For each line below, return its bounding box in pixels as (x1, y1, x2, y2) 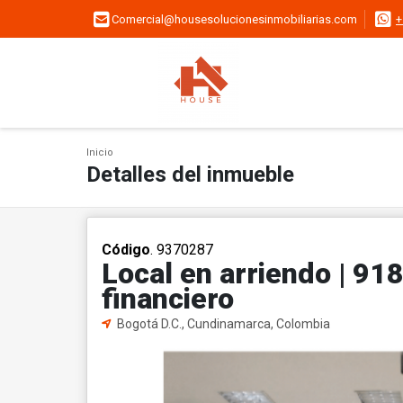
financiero (102, 282, 234, 316)
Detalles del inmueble (86, 162, 294, 187)
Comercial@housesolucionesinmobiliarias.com (112, 13, 357, 27)
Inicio (86, 147, 113, 158)
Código (102, 241, 150, 258)
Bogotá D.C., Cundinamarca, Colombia (114, 317, 330, 331)
